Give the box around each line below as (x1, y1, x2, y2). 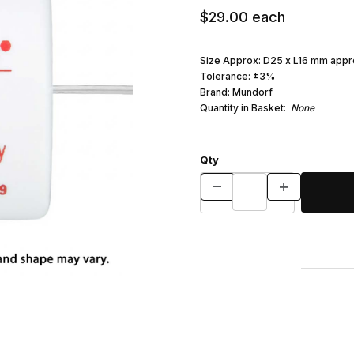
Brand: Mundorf (199, 85, 273, 98)
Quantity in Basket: (199, 101, 291, 114)
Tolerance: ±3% (199, 70, 275, 82)
